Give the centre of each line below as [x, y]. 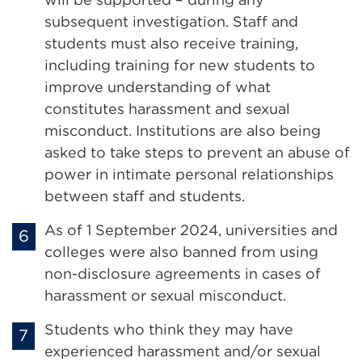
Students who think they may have [169, 329]
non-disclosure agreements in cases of [183, 273]
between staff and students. [145, 196]
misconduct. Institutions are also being [183, 130]
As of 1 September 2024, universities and [191, 229]
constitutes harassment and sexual [167, 108]
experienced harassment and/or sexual [183, 351]
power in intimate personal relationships [189, 174]
